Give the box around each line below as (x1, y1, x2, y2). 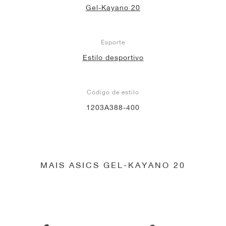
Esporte (101, 38, 125, 46)
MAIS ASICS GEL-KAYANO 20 (40, 159, 186, 169)
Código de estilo (87, 88, 139, 96)
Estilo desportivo (82, 53, 144, 62)
